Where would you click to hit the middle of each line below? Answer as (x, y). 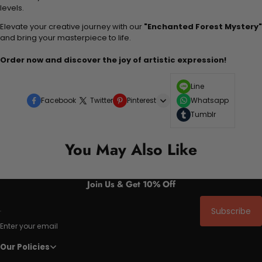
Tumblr (203, 114)
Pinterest (142, 100)
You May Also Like (131, 149)
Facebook (58, 100)
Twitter (101, 100)
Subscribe (231, 211)
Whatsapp (210, 100)
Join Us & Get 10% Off (131, 184)
